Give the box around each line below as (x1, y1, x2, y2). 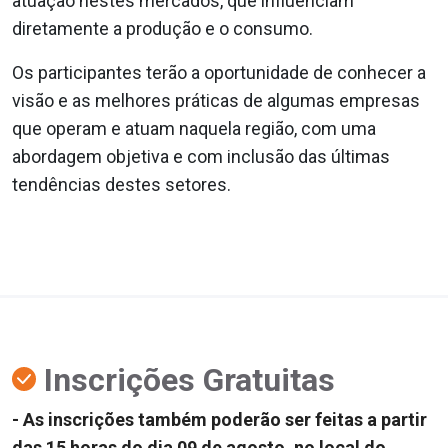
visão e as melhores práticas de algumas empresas (12, 89, 420, 111)
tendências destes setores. (12, 173, 231, 195)
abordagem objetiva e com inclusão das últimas (12, 145, 390, 167)
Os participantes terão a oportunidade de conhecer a (12, 61, 426, 83)
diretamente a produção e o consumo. (12, 17, 317, 39)
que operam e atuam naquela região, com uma (12, 117, 376, 139)
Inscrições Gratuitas (36, 360, 335, 399)
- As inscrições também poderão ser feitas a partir (12, 408, 427, 430)
